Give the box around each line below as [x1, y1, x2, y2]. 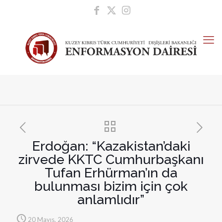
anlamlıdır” [77, 192, 145, 207]
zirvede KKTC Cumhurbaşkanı [18, 152, 204, 167]
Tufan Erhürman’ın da [45, 165, 177, 180]
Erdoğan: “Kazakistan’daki [32, 138, 190, 154]
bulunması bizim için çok [34, 178, 188, 194]
